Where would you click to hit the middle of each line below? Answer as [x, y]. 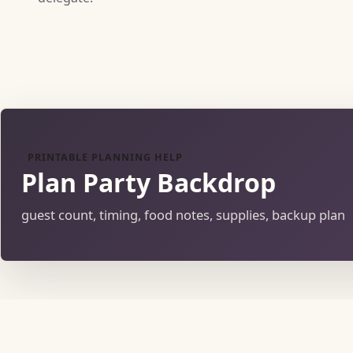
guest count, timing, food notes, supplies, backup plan [183, 214]
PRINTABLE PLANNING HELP [106, 157]
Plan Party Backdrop [148, 183]
